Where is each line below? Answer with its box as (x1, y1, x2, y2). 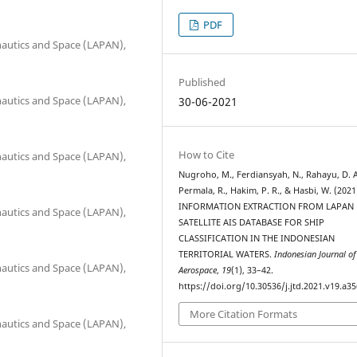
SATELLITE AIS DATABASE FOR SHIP (178, 216, 325, 228)
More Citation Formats (190, 307, 298, 322)
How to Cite (178, 147, 235, 162)
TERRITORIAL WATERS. (178, 248, 275, 260)
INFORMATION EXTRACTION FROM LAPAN (178, 200, 355, 212)
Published (178, 74, 226, 89)
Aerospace (178, 264, 218, 276)
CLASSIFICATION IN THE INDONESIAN (178, 232, 335, 244)
